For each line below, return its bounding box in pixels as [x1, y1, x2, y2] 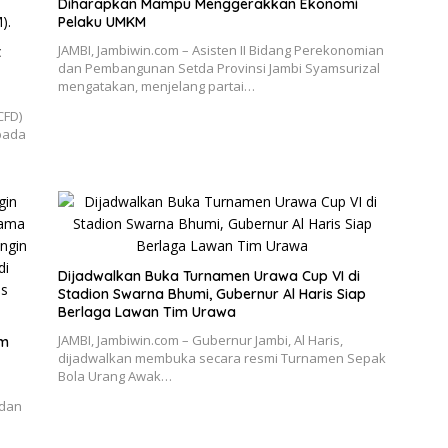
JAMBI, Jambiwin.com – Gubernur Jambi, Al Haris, [57, 330, 343, 349]
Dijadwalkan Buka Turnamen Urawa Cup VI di [57, 266, 360, 285]
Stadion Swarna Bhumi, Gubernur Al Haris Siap [57, 284, 366, 303]
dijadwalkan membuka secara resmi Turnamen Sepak [57, 348, 386, 367]
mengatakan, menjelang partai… [57, 76, 255, 95]
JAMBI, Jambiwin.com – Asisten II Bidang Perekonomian [57, 40, 384, 59]
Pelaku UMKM [57, 12, 146, 31]
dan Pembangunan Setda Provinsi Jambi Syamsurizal [57, 58, 380, 77]
